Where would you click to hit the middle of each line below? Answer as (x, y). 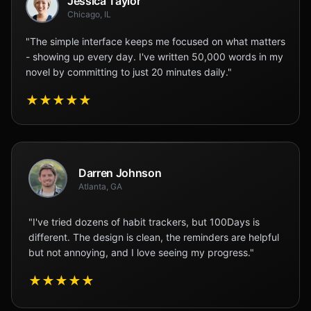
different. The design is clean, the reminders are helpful (154, 237)
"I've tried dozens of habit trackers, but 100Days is (144, 222)
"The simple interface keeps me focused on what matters (155, 41)
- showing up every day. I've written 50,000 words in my (154, 57)
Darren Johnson (120, 173)
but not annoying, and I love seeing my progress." (141, 252)
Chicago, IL (89, 14)
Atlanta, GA (100, 186)
